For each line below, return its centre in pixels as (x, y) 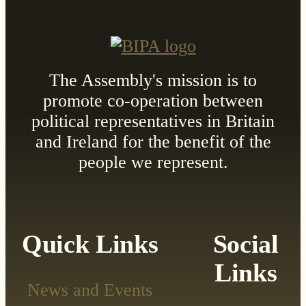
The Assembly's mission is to (153, 80)
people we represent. (153, 162)
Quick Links (90, 244)
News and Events (90, 290)
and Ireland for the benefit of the (153, 141)
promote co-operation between (153, 100)
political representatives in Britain (153, 121)
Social (246, 244)
